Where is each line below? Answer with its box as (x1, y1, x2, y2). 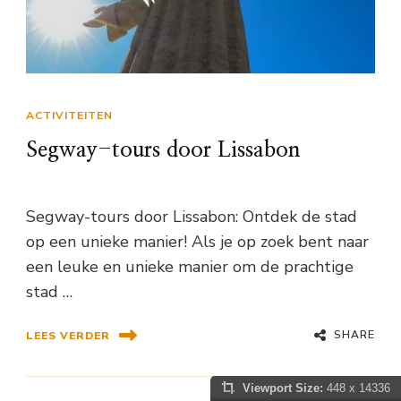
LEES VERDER (26, 328, 110, 343)
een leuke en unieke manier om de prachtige (26, 256, 354, 278)
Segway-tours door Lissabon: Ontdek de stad (26, 206, 357, 228)
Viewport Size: (243, 381, 323, 395)
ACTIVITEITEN (26, 108, 113, 124)
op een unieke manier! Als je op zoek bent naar (26, 231, 369, 253)
